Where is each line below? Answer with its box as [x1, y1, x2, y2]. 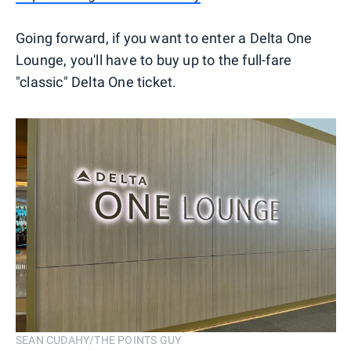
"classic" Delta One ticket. [16, 73, 177, 90]
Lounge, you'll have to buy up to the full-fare [16, 51, 292, 68]
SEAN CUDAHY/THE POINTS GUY [16, 333, 182, 346]
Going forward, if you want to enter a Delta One [16, 29, 313, 46]
